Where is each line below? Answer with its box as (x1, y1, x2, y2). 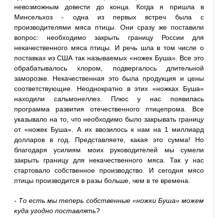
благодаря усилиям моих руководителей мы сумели (14, 146, 204, 154)
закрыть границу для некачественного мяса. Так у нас (14, 156, 204, 164)
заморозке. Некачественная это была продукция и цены (14, 74, 204, 83)
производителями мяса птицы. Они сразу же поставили (14, 23, 204, 32)
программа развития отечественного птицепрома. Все (14, 105, 204, 113)
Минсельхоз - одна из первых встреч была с (14, 13, 204, 21)
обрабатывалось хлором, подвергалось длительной (14, 64, 204, 73)
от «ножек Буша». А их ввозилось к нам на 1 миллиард (14, 126, 204, 134)
